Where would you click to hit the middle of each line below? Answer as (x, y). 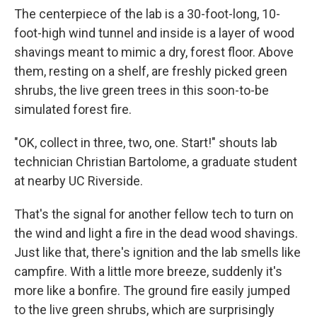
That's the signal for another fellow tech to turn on (154, 214)
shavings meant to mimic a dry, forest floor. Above (154, 52)
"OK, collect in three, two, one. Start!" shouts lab (146, 142)
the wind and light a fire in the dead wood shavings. (156, 233)
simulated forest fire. (73, 109)
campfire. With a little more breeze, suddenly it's (148, 271)
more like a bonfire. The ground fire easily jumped (152, 290)
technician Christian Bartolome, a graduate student (156, 161)
